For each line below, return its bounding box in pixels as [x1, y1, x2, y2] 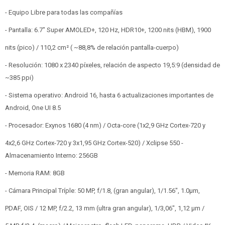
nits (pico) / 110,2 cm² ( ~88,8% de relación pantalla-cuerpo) [5, 44, 179, 51]
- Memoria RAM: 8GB [5, 169, 65, 177]
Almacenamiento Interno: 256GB [5, 152, 98, 159]
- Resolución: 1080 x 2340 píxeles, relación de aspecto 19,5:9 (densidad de [5, 61, 220, 69]
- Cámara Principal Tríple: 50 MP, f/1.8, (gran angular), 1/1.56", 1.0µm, [5, 187, 200, 194]
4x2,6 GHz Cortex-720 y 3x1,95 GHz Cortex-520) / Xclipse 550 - [5, 139, 183, 147]
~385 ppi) [5, 74, 34, 81]
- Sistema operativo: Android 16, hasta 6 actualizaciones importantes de [5, 91, 213, 99]
